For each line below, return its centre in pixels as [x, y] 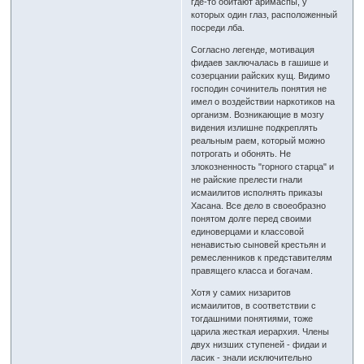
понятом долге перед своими [251, 219]
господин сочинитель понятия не [259, 89]
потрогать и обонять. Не [241, 154]
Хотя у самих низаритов [241, 293]
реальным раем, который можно [258, 141]
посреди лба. [218, 28]
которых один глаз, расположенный [264, 15]
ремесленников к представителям [262, 258]
